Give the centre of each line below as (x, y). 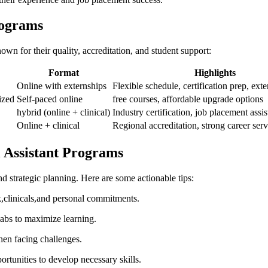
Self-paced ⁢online (50, 99)
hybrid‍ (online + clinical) (63, 112)
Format (63, 72)
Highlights (215, 72)
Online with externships (62, 86)
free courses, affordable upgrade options (188, 99)
